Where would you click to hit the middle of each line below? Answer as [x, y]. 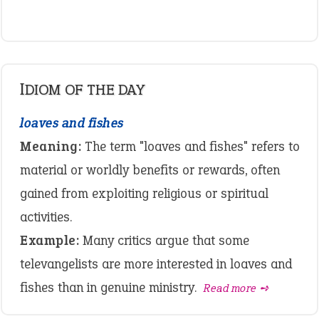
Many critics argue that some [164, 240]
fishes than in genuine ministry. [110, 287]
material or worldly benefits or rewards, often [150, 170]
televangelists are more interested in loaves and [156, 264]
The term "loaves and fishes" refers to [190, 146]
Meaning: [51, 146]
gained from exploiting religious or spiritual [144, 193]
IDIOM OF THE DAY [85, 89]
